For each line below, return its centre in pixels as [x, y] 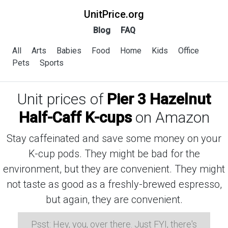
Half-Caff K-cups [75, 117]
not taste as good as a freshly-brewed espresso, [114, 184]
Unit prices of [62, 99]
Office [189, 51]
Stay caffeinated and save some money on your [114, 138]
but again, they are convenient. [114, 199]
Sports [52, 63]
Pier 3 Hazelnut [159, 99]
